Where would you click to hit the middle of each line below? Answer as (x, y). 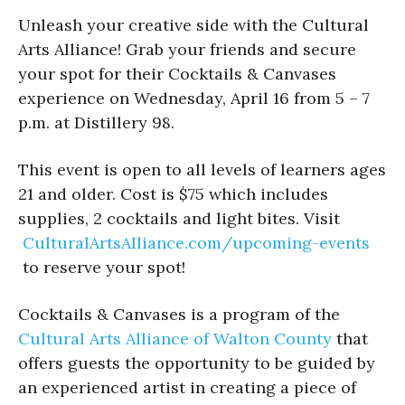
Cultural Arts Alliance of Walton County (175, 338)
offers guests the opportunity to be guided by (197, 363)
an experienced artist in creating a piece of (187, 387)
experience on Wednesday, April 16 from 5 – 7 (194, 98)
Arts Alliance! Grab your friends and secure (187, 49)
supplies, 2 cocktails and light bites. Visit (179, 218)
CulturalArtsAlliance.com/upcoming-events (194, 242)
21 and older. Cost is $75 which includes (173, 193)
